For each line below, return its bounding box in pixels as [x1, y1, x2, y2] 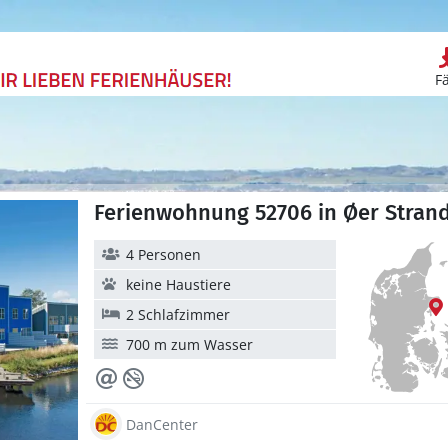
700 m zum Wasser [126, 335, 253, 354]
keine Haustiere [126, 275, 231, 294]
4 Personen [126, 245, 201, 264]
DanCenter [126, 414, 198, 434]
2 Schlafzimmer [126, 305, 230, 324]
